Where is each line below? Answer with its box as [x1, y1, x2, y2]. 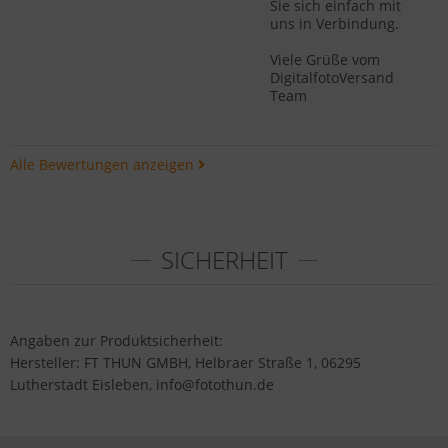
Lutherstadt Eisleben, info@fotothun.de [10, 375, 274, 394]
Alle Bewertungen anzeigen [10, 155, 198, 174]
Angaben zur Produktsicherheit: [10, 331, 223, 350]
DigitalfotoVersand [270, 68, 394, 87]
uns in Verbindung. [270, 14, 399, 33]
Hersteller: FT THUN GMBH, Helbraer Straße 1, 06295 [10, 353, 361, 372]
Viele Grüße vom [270, 50, 380, 69]
